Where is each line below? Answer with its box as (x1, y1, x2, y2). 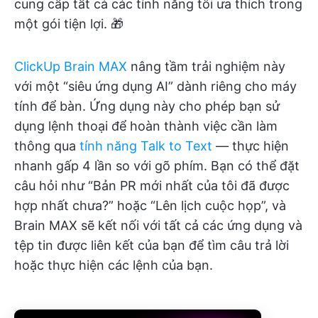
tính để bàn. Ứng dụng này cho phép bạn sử (14, 98, 280, 114)
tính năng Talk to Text (79, 138, 212, 153)
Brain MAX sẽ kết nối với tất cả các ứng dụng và (14, 217, 302, 233)
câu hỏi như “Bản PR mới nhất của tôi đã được (14, 177, 290, 193)
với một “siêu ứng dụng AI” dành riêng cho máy (14, 78, 297, 94)
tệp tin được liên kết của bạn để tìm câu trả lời (14, 237, 289, 253)
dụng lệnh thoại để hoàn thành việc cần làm (14, 118, 278, 133)
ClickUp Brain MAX (14, 58, 127, 74)
